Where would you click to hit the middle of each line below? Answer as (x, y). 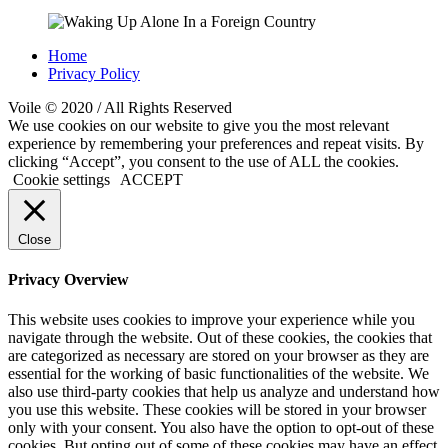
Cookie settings (61, 180)
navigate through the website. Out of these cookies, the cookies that (220, 337)
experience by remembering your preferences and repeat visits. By (216, 144)
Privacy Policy (94, 74)
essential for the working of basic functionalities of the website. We (218, 373)
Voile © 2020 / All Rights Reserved (120, 108)
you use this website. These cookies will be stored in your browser (217, 409)
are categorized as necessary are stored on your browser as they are (218, 355)
